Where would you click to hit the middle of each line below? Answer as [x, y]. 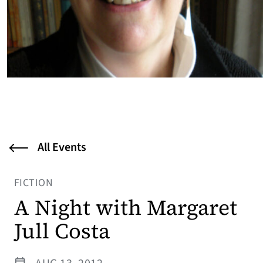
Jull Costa [62, 231]
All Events [62, 147]
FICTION [34, 183]
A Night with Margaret [126, 207]
